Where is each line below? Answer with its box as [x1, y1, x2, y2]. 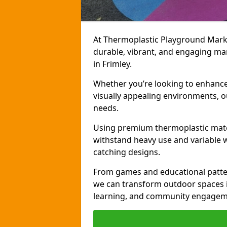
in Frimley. [93, 58, 132, 69]
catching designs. [93, 146, 160, 158]
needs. [93, 102, 119, 113]
